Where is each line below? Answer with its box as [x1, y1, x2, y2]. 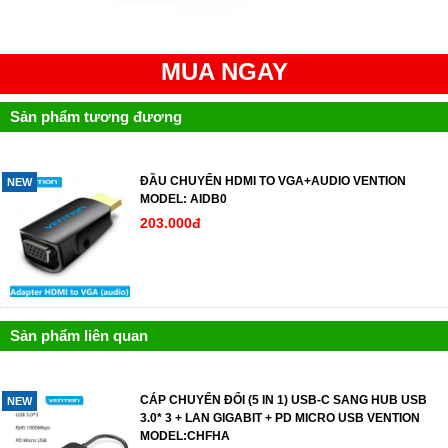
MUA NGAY [160, 57, 288, 85]
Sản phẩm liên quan [10, 326, 148, 344]
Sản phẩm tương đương [10, 107, 182, 125]
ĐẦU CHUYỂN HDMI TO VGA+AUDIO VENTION [140, 173, 406, 188]
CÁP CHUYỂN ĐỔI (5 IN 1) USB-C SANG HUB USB [140, 392, 427, 407]
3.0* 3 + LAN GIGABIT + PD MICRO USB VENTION [140, 410, 420, 425]
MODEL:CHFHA [140, 428, 230, 443]
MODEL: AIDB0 [140, 191, 227, 206]
